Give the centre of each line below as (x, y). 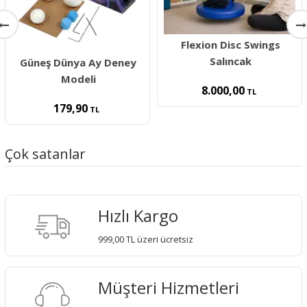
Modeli (78, 79)
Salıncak (230, 61)
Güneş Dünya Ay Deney (78, 62)
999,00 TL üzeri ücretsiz (146, 239)
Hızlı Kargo (138, 215)
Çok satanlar (45, 154)
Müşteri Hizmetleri (169, 287)
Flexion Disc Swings (230, 44)
